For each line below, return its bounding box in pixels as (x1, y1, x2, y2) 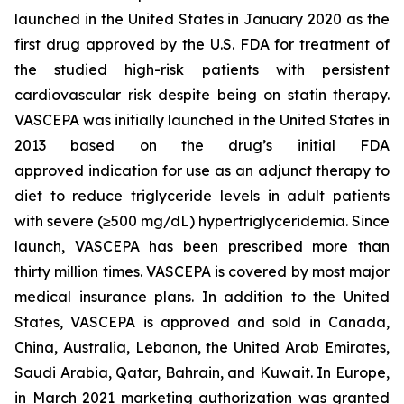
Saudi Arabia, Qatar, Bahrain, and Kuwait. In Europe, (14, 363, 390, 381)
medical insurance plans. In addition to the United (14, 288, 390, 306)
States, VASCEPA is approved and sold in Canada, (14, 313, 390, 331)
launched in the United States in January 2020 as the (14, 10, 390, 28)
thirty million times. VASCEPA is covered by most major (14, 262, 390, 280)
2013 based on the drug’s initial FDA (14, 136, 390, 154)
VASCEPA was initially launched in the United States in (14, 111, 390, 129)
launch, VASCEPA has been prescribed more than (14, 237, 390, 255)
